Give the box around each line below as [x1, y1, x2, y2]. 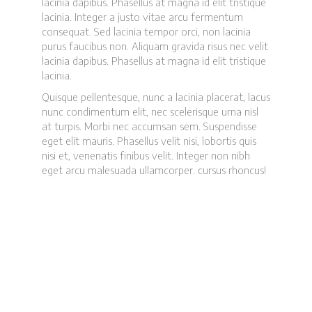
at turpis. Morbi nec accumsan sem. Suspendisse [42, 120, 257, 132]
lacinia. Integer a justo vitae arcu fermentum [42, 10, 243, 23]
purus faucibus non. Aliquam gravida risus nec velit [42, 40, 268, 52]
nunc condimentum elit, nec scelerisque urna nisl [42, 105, 258, 118]
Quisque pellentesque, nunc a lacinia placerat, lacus [42, 91, 270, 103]
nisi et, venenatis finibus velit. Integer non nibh [42, 149, 250, 162]
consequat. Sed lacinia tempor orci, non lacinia [42, 25, 251, 38]
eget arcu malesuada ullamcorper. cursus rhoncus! [42, 164, 266, 176]
